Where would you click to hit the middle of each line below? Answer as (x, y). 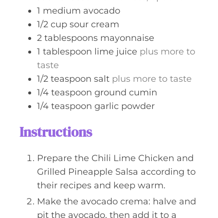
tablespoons (71, 38)
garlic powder (125, 106)
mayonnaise (127, 38)
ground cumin (126, 92)
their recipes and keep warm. (101, 185)
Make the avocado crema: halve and (117, 201)
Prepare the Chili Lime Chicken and (115, 158)
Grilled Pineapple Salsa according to (116, 172)
